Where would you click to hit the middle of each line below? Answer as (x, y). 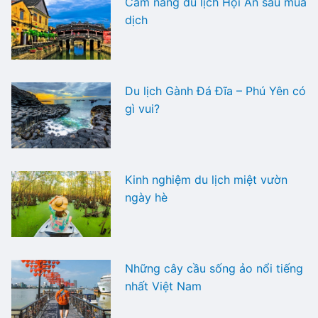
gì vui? (142, 108)
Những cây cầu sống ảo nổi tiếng (214, 269)
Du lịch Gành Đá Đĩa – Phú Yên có (215, 91)
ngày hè (146, 197)
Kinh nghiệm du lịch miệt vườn (206, 179)
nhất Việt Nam (163, 286)
